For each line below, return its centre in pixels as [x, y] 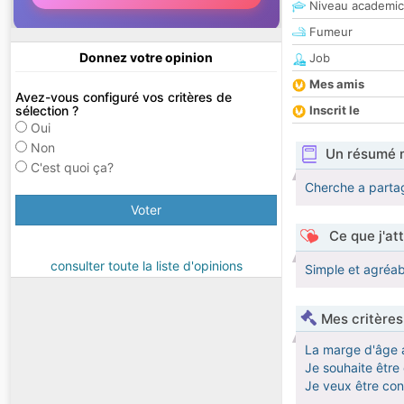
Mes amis [337, 84]
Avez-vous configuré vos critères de [124, 97]
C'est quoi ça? [72, 168]
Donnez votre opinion [146, 58]
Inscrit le [335, 110]
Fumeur [329, 32]
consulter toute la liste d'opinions [146, 266]
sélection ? [47, 111]
